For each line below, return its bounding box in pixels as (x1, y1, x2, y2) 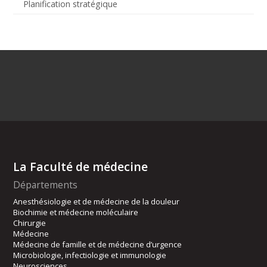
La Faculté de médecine (13, 159, 148, 175)
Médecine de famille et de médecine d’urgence (13, 239, 182, 250)
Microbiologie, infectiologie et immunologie (13, 250, 167, 261)
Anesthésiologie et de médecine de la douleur (13, 196, 180, 207)
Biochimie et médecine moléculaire (13, 207, 139, 218)
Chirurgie (13, 218, 46, 229)
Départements (13, 178, 78, 192)
